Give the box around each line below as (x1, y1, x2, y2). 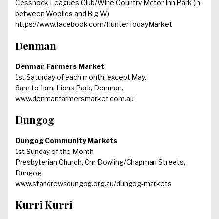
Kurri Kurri (15, 197, 72, 212)
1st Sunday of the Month (15, 147, 94, 155)
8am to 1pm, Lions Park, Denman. (15, 84, 123, 92)
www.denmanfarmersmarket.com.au (15, 94, 134, 103)
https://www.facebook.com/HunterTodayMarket (15, 20, 172, 29)
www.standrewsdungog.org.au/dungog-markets (15, 179, 172, 188)
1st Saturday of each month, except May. (15, 73, 146, 82)
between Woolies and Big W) (15, 9, 109, 18)
